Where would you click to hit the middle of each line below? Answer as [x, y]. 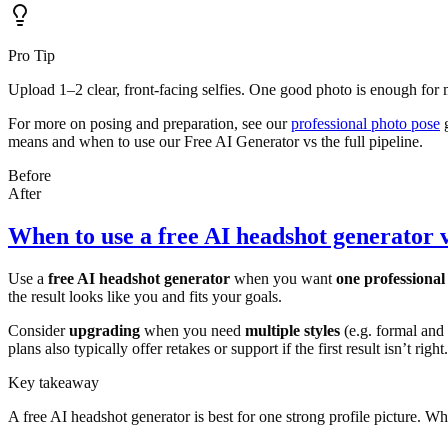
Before [29, 175]
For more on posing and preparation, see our [149, 123]
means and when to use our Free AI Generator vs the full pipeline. [215, 141]
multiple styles [292, 330]
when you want [283, 278]
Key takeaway [53, 382]
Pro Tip [31, 55]
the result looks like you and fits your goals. [145, 296]
